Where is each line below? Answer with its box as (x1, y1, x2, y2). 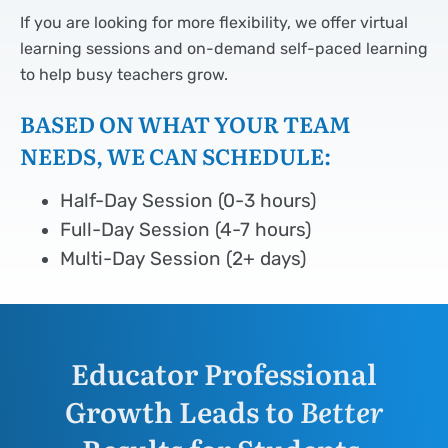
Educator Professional (71, 353, 377, 394)
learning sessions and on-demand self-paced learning (20, 39, 428, 59)
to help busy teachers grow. (20, 65, 228, 85)
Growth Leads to (64, 391, 300, 432)
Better (299, 391, 384, 432)
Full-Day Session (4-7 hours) (60, 219, 311, 242)
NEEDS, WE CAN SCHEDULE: (20, 140, 331, 172)
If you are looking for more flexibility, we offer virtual (20, 13, 408, 33)
